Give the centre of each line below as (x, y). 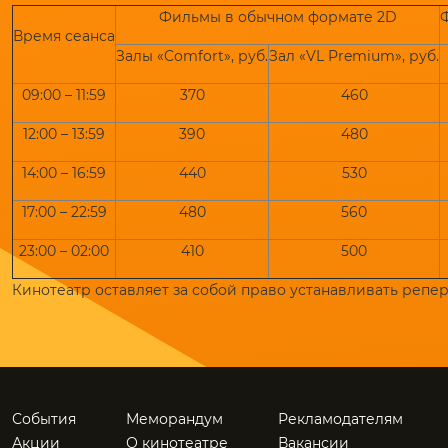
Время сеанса (64, 36)
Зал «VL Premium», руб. (354, 56)
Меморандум (174, 419)
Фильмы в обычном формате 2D (277, 17)
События (44, 419)
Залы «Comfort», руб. (192, 56)
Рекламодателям (340, 419)
